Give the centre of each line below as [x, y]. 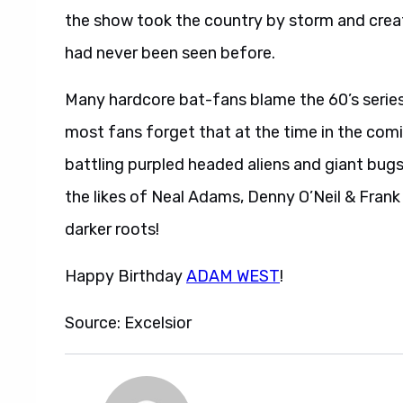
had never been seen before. [170, 53]
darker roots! [112, 229]
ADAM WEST [233, 276]
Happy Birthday [125, 276]
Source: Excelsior [128, 323]
